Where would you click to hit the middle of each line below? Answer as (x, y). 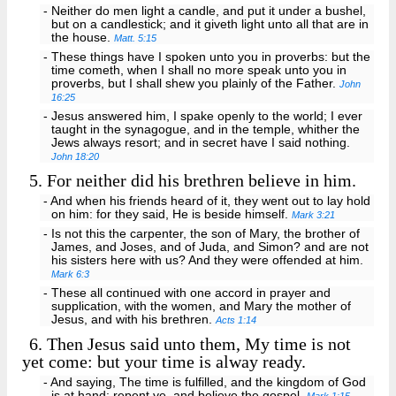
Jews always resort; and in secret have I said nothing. (201, 142)
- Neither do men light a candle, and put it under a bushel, (204, 11)
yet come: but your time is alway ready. (164, 361)
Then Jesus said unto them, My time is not (197, 343)
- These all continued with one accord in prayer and (187, 293)
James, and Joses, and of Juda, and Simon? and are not (210, 247)
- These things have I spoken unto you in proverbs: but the (206, 57)
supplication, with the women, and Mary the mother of (202, 306)
